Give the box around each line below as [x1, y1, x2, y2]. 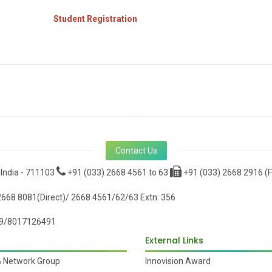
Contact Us [115, 146, 157, 156]
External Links [145, 234, 203, 247]
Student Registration [53, 13, 138, 24]
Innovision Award [145, 256, 211, 267]
